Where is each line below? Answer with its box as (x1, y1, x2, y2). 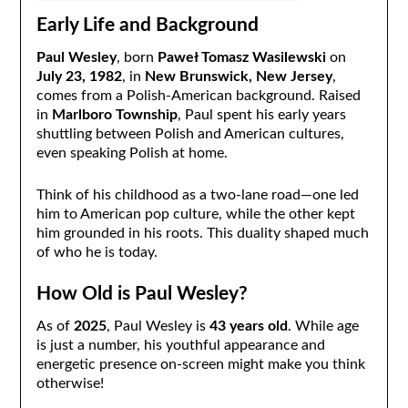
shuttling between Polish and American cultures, (36, 127, 344, 142)
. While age (287, 318, 359, 333)
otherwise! (36, 375, 104, 391)
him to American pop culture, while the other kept (36, 206, 355, 221)
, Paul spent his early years (177, 107, 346, 123)
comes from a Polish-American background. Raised (36, 88, 361, 104)
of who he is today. (36, 244, 158, 260)
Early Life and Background (36, 15, 259, 36)
